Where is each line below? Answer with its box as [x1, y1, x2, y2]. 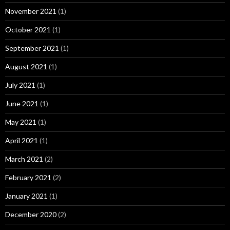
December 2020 [5, 210, 56, 219]
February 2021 [5, 173, 51, 182]
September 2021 [5, 44, 59, 52]
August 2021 [5, 62, 47, 71]
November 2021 [5, 7, 56, 15]
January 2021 [5, 191, 48, 200]
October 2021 [5, 25, 51, 34]
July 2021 [5, 81, 35, 89]
